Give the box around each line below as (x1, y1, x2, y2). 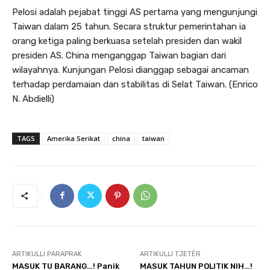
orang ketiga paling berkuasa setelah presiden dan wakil (12, 35, 242, 46)
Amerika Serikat (47, 133, 100, 143)
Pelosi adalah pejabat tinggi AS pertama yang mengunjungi (12, 6, 257, 17)
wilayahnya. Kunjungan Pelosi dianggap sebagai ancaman (12, 64, 249, 75)
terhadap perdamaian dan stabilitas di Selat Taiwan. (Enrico (12, 78, 258, 90)
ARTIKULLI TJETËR (140, 250, 201, 258)
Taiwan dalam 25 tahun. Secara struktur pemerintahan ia (12, 20, 246, 32)
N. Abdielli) (12, 93, 54, 104)
